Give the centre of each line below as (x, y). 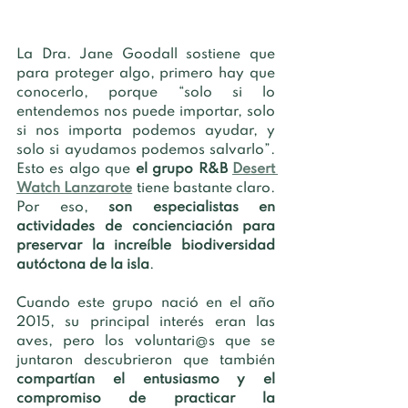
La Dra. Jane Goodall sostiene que (146, 54)
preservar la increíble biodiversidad (146, 245)
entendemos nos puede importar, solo (146, 112)
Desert (254, 169)
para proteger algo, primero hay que (146, 73)
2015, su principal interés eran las (146, 322)
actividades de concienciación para (146, 226)
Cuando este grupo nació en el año (146, 303)
